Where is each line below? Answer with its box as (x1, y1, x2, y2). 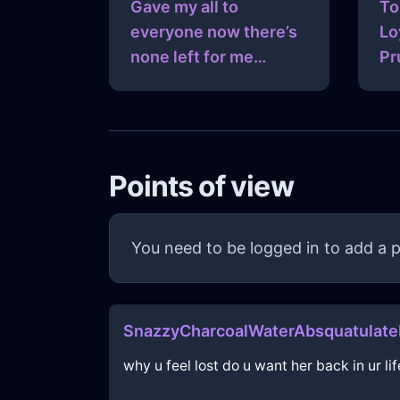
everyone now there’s (130, 22, 297, 42)
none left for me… (130, 47, 267, 67)
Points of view (109, 169, 294, 204)
